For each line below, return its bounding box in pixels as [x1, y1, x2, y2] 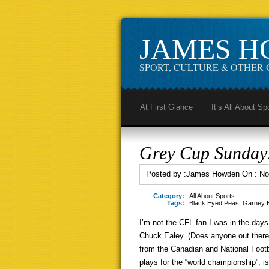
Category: [153, 192, 184, 199]
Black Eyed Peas [189, 199, 239, 207]
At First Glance [140, 103, 193, 112]
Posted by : [146, 169, 186, 178]
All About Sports [189, 192, 235, 199]
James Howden [186, 169, 240, 178]
